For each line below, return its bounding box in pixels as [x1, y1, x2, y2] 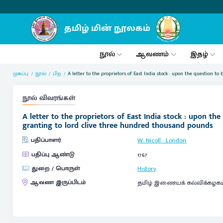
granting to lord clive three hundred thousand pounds [22, 118, 213, 132]
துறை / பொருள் [31, 163, 80, 174]
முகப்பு [13, 69, 29, 78]
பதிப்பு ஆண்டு [31, 149, 75, 160]
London [166, 135, 187, 146]
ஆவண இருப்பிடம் [30, 177, 86, 188]
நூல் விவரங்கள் [22, 92, 75, 105]
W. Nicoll [137, 135, 161, 146]
